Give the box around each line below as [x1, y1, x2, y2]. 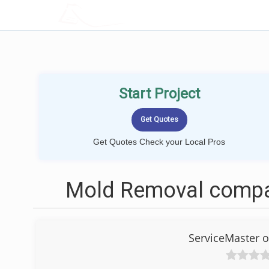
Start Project [118, 85, 200, 102]
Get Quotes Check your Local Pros [93, 137, 225, 147]
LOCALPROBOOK [88, 8, 168, 21]
